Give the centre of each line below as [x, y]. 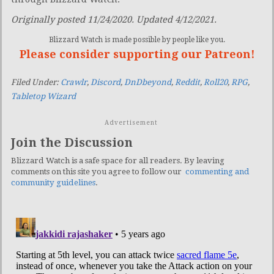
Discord [106, 82]
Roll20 [216, 82]
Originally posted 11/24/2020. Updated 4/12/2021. [114, 19]
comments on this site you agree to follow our [98, 171]
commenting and [217, 171]
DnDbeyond [148, 82]
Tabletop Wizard [43, 96]
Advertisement [131, 122]
